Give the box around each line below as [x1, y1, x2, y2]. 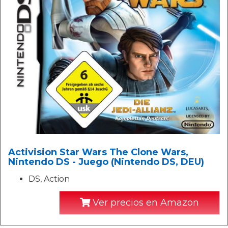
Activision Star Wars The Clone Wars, [8, 147, 188, 158]
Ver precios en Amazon [90, 197, 199, 209]
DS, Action [28, 174, 70, 184]
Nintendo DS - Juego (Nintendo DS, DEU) [8, 156, 204, 168]
